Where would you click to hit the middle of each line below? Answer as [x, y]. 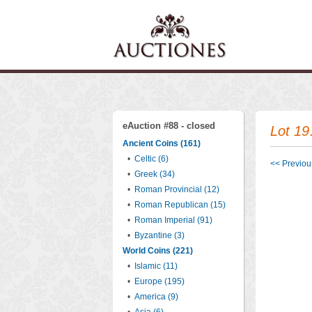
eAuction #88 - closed [169, 126]
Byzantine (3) [159, 235]
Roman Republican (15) [180, 205]
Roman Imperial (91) [173, 220]
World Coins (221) [158, 251]
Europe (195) [159, 281]
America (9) [156, 297]
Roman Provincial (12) [177, 189]
